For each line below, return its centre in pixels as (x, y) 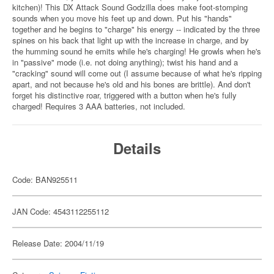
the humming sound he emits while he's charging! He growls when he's (137, 51)
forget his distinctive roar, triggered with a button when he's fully (124, 95)
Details (137, 148)
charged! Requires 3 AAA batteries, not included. (99, 106)
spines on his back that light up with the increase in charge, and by (131, 40)
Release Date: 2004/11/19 (58, 243)
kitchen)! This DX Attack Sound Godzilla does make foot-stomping (130, 7)
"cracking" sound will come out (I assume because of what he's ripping (137, 73)
